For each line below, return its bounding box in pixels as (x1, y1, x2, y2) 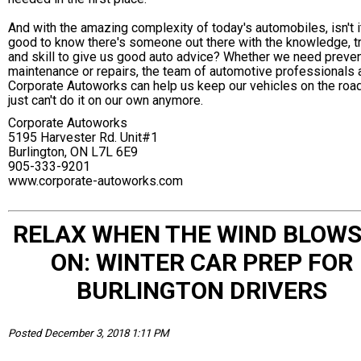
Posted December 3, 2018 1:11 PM (8, 326, 169, 339)
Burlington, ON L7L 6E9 (8, 143, 138, 160)
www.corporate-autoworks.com (8, 172, 183, 189)
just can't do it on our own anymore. (8, 92, 203, 108)
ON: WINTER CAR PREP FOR (50, 247, 353, 276)
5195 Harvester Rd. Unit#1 (8, 129, 158, 145)
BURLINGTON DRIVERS (76, 276, 327, 305)
